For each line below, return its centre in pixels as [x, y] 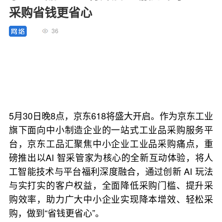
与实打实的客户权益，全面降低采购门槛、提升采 [111, 185]
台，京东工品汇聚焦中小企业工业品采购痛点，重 [111, 143]
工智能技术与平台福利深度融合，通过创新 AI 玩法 [111, 171]
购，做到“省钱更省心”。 [56, 213]
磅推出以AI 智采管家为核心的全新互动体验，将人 [111, 157]
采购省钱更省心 [50, 12]
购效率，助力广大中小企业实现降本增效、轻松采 [111, 199]
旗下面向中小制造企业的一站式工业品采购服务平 [111, 129]
